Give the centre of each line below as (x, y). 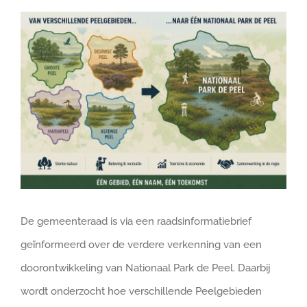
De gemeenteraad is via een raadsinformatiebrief (136, 221)
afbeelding (45, 69)
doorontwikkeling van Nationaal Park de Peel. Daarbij (146, 268)
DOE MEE (37, 27)
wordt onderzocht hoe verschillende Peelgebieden (141, 291)
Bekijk (34, 22)
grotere (37, 46)
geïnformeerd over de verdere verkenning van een (141, 244)
